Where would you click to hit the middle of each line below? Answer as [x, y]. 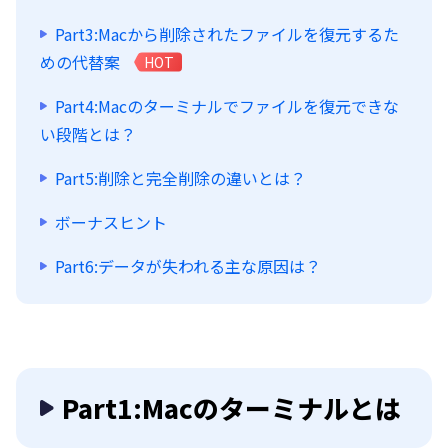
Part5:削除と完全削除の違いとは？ [180, 178]
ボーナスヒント [111, 222]
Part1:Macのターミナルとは [231, 407]
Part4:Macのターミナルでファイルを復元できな [227, 106]
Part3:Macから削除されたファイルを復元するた [227, 34]
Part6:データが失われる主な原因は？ [188, 266]
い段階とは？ [88, 134]
